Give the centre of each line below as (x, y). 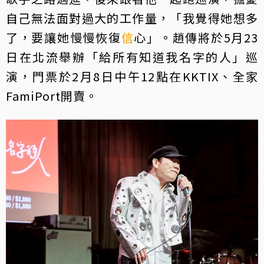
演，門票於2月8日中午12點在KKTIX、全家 (132, 76)
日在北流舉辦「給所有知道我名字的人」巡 (132, 57)
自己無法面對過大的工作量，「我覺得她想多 (132, 18)
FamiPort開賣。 (52, 95)
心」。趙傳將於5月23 (196, 37)
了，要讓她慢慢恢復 (64, 37)
